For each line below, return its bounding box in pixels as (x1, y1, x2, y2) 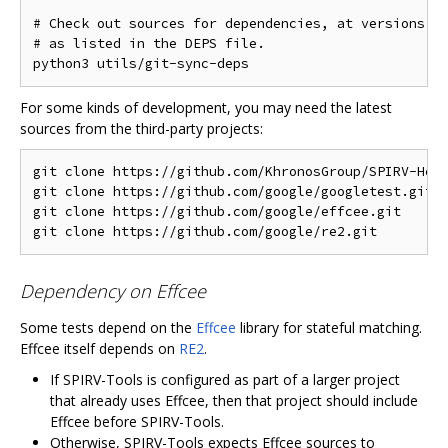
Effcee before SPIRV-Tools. (50, 411, 224, 431)
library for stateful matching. (236, 317, 422, 337)
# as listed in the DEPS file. (33, 34, 265, 52)
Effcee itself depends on (20, 338, 179, 358)
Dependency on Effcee (20, 279, 206, 304)
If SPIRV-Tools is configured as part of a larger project (50, 369, 400, 389)
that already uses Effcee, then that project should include (50, 390, 418, 410)
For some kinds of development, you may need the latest (20, 97, 392, 117)
